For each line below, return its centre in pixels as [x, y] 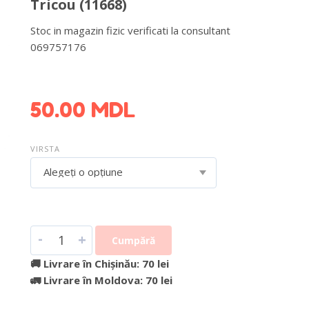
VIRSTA [45, 148]
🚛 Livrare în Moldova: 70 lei [101, 280]
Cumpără [133, 240]
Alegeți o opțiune [83, 171]
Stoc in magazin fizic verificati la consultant [130, 30]
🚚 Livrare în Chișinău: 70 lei [99, 263]
